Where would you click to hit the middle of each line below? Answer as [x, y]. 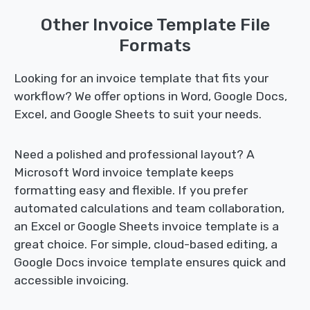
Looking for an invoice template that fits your [141, 79]
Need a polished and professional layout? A [134, 155]
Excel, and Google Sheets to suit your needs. [138, 115]
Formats [155, 45]
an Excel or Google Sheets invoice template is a [146, 227]
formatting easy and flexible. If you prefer [131, 191]
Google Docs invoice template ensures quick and [150, 263]
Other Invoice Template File [155, 25]
